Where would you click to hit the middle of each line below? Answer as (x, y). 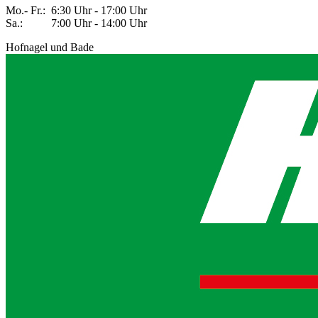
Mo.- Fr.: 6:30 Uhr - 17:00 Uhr (79, 11)
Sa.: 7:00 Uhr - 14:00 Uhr (78, 23)
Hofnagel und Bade (50, 48)
